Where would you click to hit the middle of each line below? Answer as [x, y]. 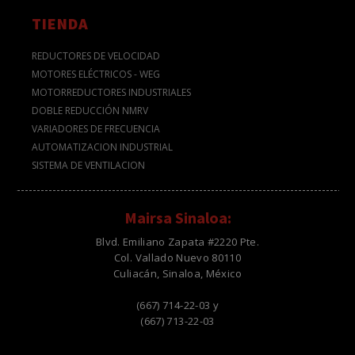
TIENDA [60, 24]
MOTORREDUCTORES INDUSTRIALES [111, 93]
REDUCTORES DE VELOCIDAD [96, 56]
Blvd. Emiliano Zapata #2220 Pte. [177, 242]
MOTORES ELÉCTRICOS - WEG [96, 74]
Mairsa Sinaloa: [177, 218]
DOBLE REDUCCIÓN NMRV [90, 111]
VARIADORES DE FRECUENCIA [96, 129]
